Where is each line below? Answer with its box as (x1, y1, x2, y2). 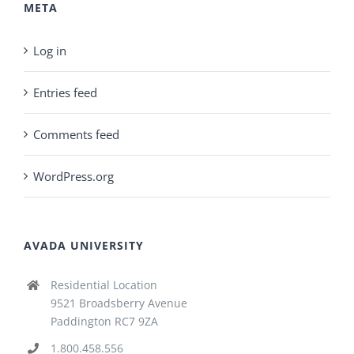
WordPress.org (33, 168, 114, 185)
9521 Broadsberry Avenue (50, 296, 187, 311)
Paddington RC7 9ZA (50, 314, 158, 330)
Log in (33, 43, 66, 59)
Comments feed (33, 126, 119, 143)
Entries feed (33, 85, 97, 101)
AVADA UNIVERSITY (24, 238, 144, 254)
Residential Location (50, 277, 157, 293)
